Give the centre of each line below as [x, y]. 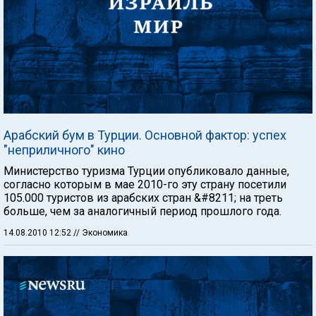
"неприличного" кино [64, 150]
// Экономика [101, 233]
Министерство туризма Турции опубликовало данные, [146, 171]
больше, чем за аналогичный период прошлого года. [142, 211]
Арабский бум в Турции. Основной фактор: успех [145, 135]
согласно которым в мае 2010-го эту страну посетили [145, 184]
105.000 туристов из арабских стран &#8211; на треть [143, 198]
